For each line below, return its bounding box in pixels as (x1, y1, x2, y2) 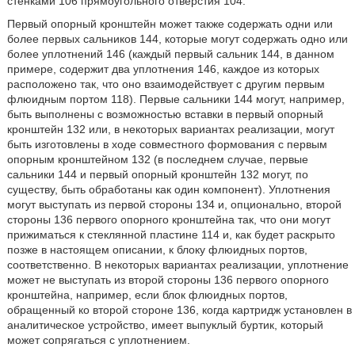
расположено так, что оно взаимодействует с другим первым (6, 78, 325, 90)
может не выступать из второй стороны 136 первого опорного (6, 273, 329, 286)
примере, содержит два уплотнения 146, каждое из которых (6, 63, 319, 75)
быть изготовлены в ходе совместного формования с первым (6, 138, 327, 151)
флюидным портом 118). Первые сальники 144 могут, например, (6, 93, 345, 105)
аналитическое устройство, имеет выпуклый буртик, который (6, 319, 323, 331)
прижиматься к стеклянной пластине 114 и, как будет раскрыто (6, 228, 335, 241)
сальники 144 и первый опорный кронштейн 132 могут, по (6, 168, 308, 181)
